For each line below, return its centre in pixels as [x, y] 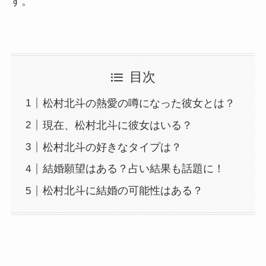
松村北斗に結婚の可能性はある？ [123, 191]
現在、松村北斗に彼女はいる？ [117, 125]
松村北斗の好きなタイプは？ [112, 147]
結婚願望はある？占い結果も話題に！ [133, 169]
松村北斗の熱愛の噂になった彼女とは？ [139, 103]
